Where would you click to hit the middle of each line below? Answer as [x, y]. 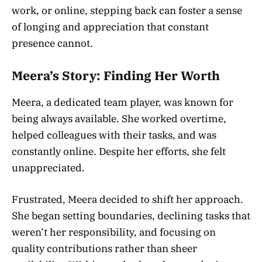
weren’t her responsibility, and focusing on [114, 232]
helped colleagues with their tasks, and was [114, 135]
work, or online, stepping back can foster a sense [127, 10]
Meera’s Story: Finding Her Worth [116, 76]
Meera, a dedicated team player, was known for [123, 102]
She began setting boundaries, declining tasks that [131, 216]
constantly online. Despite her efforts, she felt [119, 151]
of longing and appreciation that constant [110, 27]
